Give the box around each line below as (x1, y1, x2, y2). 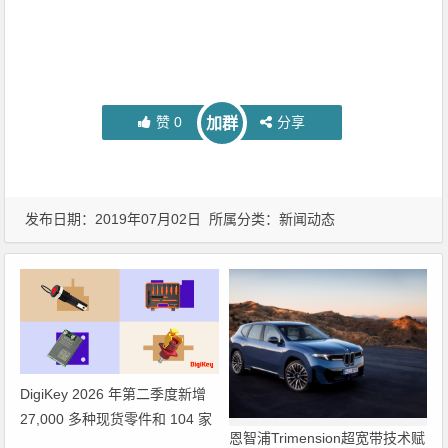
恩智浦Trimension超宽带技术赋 (228, 429, 425, 446)
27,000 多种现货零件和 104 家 (20, 411, 213, 428)
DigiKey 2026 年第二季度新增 (20, 386, 207, 403)
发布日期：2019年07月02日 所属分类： (25, 210, 280, 227)
